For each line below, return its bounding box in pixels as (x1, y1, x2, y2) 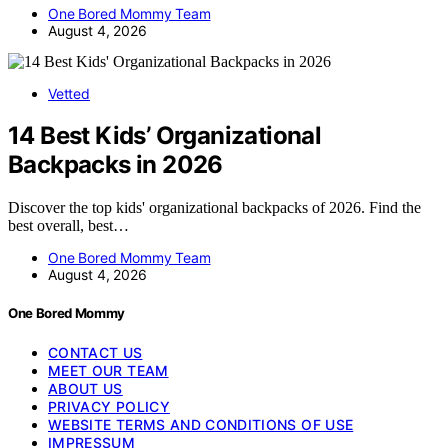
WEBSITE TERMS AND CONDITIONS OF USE (48, 415, 354, 433)
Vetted (48, 84, 90, 102)
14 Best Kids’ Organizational (8, 121, 322, 151)
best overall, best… (8, 217, 129, 235)
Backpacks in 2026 (8, 150, 223, 180)
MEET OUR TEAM (48, 361, 169, 379)
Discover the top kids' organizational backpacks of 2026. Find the (8, 199, 421, 217)
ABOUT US (48, 379, 123, 397)
